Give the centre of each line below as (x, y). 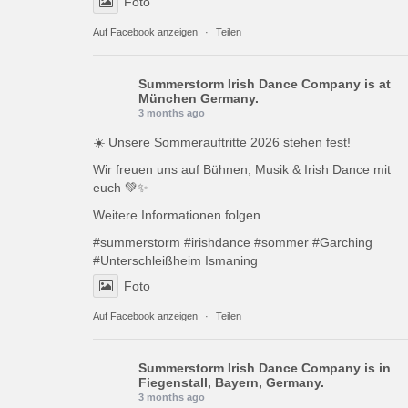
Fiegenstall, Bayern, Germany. (231, 382)
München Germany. (199, 98)
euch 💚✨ (121, 187)
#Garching (342, 242)
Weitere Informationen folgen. (178, 214)
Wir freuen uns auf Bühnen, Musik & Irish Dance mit (242, 169)
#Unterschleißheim (147, 260)
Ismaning (229, 260)
